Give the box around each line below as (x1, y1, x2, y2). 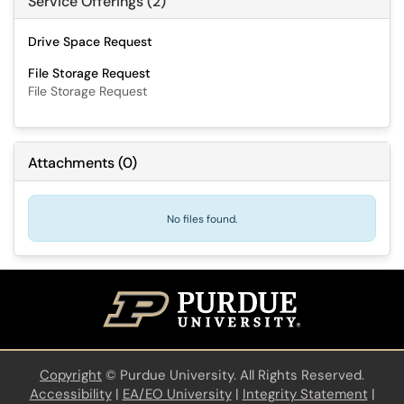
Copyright (40, 366, 102, 385)
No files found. (167, 212, 237, 226)
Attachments (28, 153, 115, 172)
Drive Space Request (28, 33, 152, 50)
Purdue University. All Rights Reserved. (120, 366, 364, 385)
